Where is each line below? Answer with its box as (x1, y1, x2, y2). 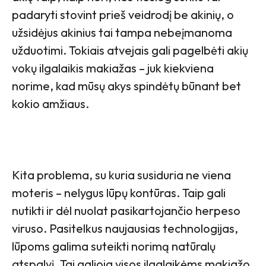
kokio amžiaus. (12, 96, 89, 111)
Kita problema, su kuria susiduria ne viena (12, 167, 231, 182)
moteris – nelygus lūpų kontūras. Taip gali (12, 185, 226, 200)
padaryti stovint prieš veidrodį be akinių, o (12, 7, 234, 22)
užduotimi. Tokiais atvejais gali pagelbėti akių (12, 42, 248, 58)
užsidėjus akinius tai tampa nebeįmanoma (12, 24, 232, 40)
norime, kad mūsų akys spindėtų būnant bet (12, 78, 241, 93)
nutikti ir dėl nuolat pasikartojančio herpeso (12, 202, 240, 218)
